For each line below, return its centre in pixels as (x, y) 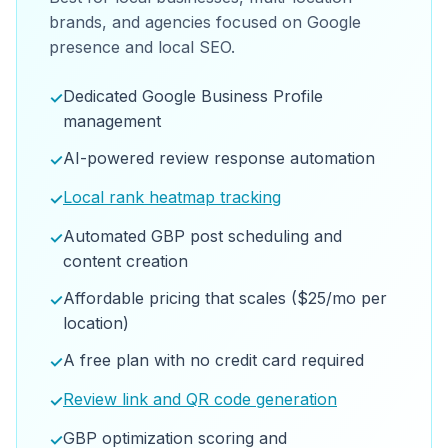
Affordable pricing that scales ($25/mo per (225, 298)
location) (96, 323)
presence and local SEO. (142, 47)
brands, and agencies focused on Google (205, 22)
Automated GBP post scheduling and (202, 236)
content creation (125, 261)
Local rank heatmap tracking (172, 197)
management (112, 121)
